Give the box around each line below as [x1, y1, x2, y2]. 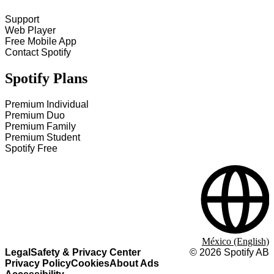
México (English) [202, 236, 269, 246]
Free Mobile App [5, 36, 76, 47]
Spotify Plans [5, 70, 87, 87]
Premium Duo [5, 110, 65, 120]
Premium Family [5, 121, 76, 131]
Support [5, 14, 39, 25]
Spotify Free [5, 143, 57, 154]
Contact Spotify [5, 47, 71, 58]
